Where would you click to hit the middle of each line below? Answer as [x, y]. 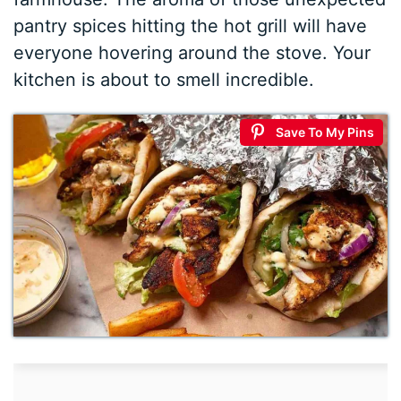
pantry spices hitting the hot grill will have [191, 26]
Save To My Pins [324, 132]
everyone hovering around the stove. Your [192, 53]
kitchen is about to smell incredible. [164, 80]
